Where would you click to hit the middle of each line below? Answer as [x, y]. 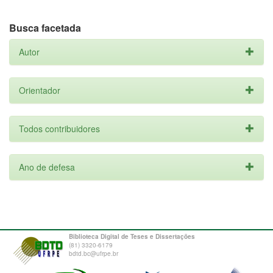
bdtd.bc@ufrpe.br [94, 253]
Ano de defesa [47, 167]
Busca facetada [45, 28]
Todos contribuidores [59, 129]
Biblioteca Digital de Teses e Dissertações [132, 236]
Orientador [40, 90]
